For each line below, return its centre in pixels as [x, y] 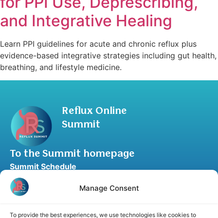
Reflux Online [94, 111]
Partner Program [42, 209]
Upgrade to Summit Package [64, 180]
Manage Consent [109, 188]
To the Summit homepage [72, 154]
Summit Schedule [43, 166]
